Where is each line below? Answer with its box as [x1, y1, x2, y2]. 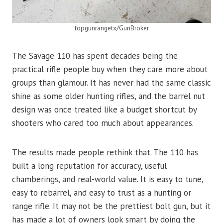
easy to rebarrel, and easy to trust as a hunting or [12, 187, 191, 198]
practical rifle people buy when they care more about [12, 63, 208, 75]
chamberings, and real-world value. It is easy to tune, [12, 173, 203, 185]
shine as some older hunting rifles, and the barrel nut [12, 90, 205, 102]
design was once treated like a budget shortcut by [12, 104, 197, 115]
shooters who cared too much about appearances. [12, 117, 194, 128]
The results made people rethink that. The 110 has [12, 146, 198, 158]
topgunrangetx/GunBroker [74, 23, 149, 32]
